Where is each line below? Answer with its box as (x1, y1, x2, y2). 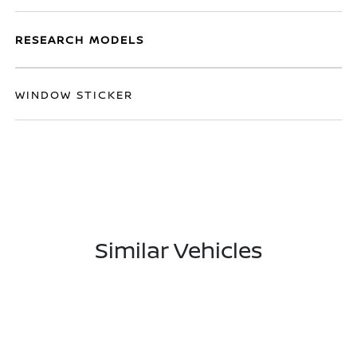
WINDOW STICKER (15, 87, 134, 102)
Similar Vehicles (95, 234, 262, 265)
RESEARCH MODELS (15, 32, 145, 47)
